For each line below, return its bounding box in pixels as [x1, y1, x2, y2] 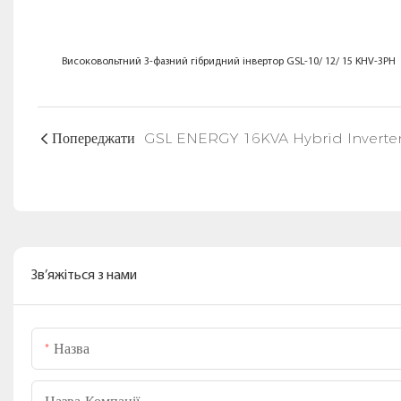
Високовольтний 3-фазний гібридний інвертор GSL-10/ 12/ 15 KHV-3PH [61, 55, 396, 67]
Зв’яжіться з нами [31, 268, 137, 283]
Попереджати [51, 129, 135, 147]
